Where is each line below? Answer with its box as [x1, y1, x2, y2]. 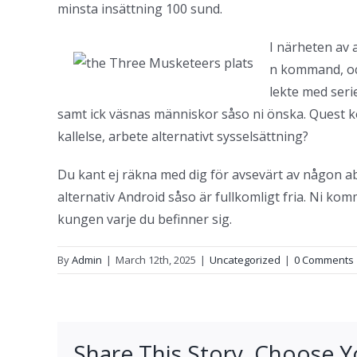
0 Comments [294, 253, 354, 267]
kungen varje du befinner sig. [57, 210, 232, 228]
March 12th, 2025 [116, 253, 196, 267]
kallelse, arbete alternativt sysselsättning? [57, 127, 308, 145]
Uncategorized [210, 253, 280, 267]
